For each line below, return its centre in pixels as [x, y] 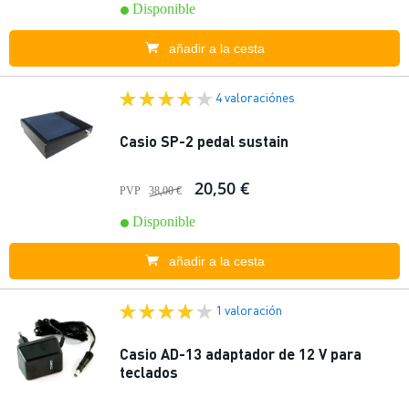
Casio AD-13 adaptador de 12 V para [241, 354]
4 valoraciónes [255, 97]
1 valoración [249, 309]
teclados [149, 372]
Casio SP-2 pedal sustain [204, 141]
